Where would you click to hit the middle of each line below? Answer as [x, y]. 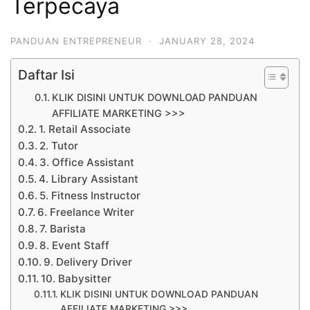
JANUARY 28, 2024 [207, 40]
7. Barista [63, 228]
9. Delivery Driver [88, 262]
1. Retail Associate [85, 129]
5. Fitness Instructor [90, 195]
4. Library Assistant [89, 179]
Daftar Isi [46, 74]
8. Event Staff [75, 245]
